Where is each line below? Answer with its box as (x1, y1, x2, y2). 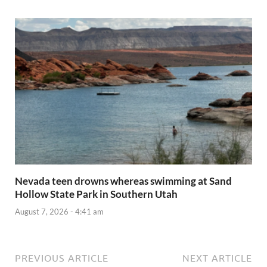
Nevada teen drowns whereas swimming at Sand (15, 175, 232, 188)
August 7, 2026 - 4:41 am (15, 206, 104, 216)
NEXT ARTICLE (182, 252, 252, 263)
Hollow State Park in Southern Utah (15, 188, 178, 201)
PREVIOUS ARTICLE (15, 252, 108, 263)
